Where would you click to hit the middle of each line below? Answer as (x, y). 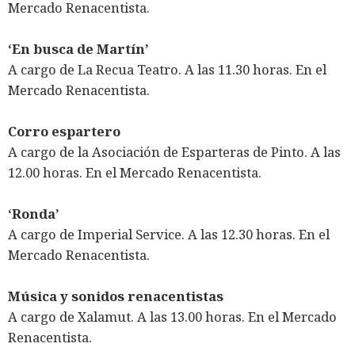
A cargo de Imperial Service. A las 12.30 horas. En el (169, 235)
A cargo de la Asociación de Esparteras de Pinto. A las (174, 152)
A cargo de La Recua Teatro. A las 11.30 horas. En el (167, 70)
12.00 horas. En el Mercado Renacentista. (135, 173)
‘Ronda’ (34, 214)
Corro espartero (64, 132)
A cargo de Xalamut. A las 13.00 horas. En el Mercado (172, 317)
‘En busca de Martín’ (78, 49)
